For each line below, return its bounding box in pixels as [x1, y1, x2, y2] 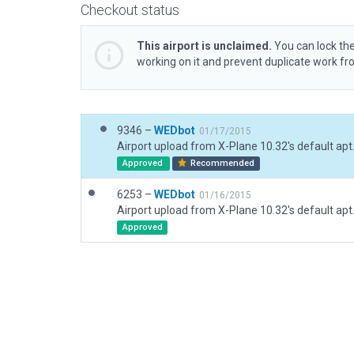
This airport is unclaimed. [137, 40, 272, 52]
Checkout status [81, 2, 179, 18]
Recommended [188, 158, 255, 168]
